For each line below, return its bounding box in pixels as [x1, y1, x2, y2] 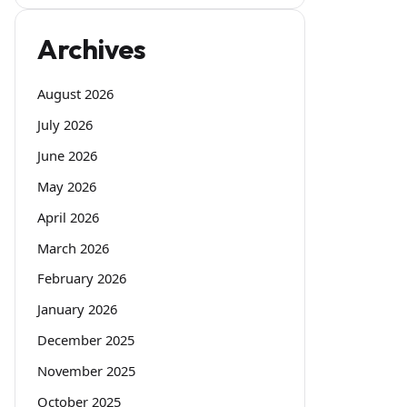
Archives [37, 32, 146, 67]
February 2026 [37, 269, 126, 288]
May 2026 [37, 176, 96, 195]
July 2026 [37, 115, 93, 134]
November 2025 [37, 361, 135, 380]
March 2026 [37, 238, 109, 257]
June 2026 [37, 146, 97, 165]
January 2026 [37, 300, 117, 319]
